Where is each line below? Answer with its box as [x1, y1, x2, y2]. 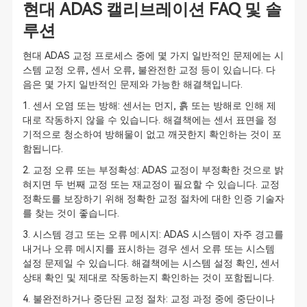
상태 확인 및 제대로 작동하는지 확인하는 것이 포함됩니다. [22, 272, 274, 283]
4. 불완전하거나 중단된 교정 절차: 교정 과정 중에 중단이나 [22, 293, 275, 304]
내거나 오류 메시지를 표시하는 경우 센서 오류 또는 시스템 [22, 243, 275, 254]
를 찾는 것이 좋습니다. [22, 208, 119, 219]
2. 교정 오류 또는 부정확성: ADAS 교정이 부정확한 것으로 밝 [22, 164, 284, 175]
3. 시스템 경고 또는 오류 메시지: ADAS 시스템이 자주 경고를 [22, 229, 284, 240]
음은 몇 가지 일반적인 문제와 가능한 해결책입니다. [22, 79, 243, 90]
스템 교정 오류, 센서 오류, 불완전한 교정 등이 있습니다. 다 [22, 64, 275, 75]
